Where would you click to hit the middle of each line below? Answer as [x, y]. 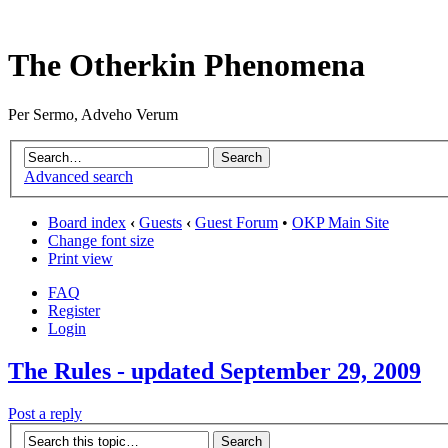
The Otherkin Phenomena [186, 65]
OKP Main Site [340, 223]
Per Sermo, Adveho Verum [93, 114]
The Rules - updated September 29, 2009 [214, 371]
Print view [80, 259]
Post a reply [45, 414]
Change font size [101, 241]
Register [74, 311]
